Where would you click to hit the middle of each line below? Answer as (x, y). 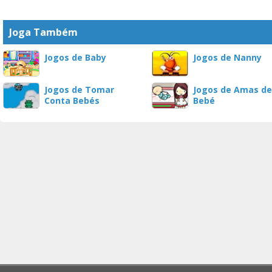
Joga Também (43, 32)
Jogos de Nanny (227, 57)
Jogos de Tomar (79, 90)
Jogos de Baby (75, 57)
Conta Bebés (72, 100)
